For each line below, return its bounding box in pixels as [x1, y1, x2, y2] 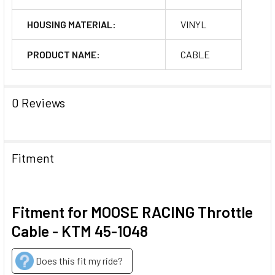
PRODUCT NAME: [27, 48, 100, 60]
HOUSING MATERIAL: [27, 18, 116, 30]
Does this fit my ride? [36, 254, 123, 266]
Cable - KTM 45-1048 [12, 221, 148, 240]
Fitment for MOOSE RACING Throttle [12, 202, 253, 221]
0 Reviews [12, 95, 65, 110]
